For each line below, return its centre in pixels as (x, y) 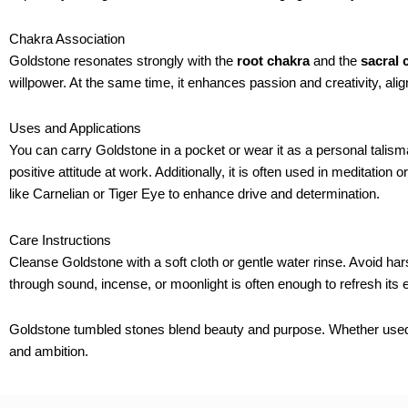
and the (335, 61)
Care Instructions (60, 240)
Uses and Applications (75, 128)
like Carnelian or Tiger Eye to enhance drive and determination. (194, 194)
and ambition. (49, 351)
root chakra (273, 61)
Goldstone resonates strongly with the (123, 61)
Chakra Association (67, 39)
